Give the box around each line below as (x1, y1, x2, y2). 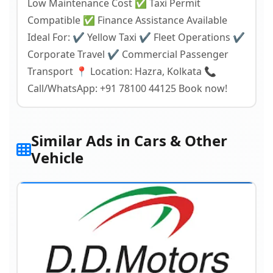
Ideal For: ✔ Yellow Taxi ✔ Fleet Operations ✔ (27, 30, 245, 44)
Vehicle (31, 147, 83, 168)
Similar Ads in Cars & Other (31, 130, 227, 151)
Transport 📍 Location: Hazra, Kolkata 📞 (27, 65, 216, 78)
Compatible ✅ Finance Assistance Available (27, 13, 227, 27)
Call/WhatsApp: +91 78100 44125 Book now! (27, 82, 227, 95)
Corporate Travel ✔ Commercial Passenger (27, 48, 229, 61)
